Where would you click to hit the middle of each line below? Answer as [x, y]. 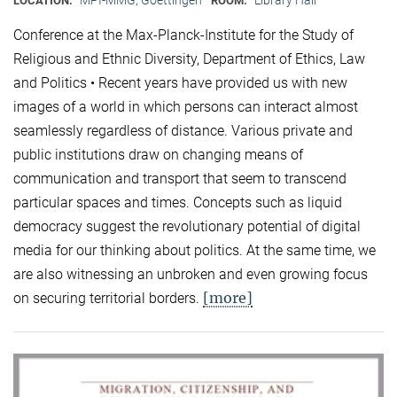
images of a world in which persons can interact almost [186, 106]
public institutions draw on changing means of [158, 154]
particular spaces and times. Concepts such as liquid [178, 202]
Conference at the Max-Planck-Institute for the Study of [183, 35]
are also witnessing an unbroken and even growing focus [191, 274]
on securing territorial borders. [108, 298]
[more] [228, 297]
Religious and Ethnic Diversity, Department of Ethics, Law [189, 58]
